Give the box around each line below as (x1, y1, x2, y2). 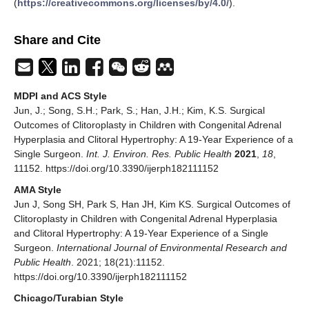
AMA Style (14, 184, 61, 196)
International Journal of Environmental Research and (57, 242, 287, 254)
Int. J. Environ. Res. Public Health (86, 148, 232, 160)
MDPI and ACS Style (14, 90, 107, 102)
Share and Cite (14, 33, 101, 48)
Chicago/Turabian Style (14, 292, 123, 304)
